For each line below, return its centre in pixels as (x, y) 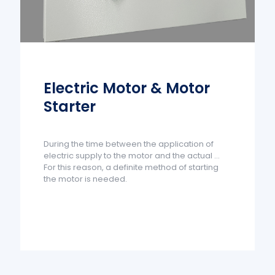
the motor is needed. (86, 179)
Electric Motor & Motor (127, 88)
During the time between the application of (129, 144)
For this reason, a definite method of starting (131, 168)
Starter (70, 107)
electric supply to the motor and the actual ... (132, 156)
